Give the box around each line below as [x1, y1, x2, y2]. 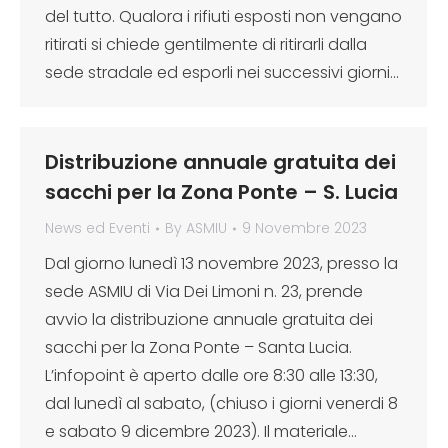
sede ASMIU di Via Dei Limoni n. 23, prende [45, 280, 363, 303]
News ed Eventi [45, 218, 150, 238]
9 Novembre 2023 [242, 218, 367, 238]
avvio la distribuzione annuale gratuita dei [45, 308, 373, 331]
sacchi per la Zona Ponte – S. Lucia [45, 178, 398, 206]
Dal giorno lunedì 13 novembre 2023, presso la [45, 252, 398, 275]
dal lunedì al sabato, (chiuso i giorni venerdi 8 [45, 392, 398, 415]
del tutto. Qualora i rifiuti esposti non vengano [45, 5, 402, 28]
